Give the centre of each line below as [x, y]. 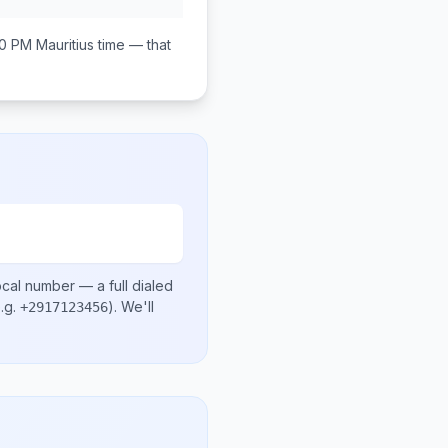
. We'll [134, 306]
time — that [132, 44]
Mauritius [65, 44]
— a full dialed [124, 285]
